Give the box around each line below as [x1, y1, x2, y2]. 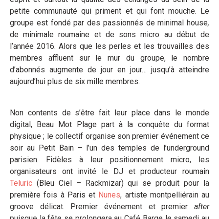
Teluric [10, 178, 32, 188]
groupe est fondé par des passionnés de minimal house [10, 18, 208, 27]
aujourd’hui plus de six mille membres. [10, 76, 140, 86]
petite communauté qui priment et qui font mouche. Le [10, 6, 209, 16]
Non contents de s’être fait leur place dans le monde [10, 108, 209, 117]
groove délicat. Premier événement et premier [10, 201, 194, 211]
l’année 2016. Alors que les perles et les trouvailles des [10, 41, 209, 51]
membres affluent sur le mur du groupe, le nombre [10, 53, 209, 63]
